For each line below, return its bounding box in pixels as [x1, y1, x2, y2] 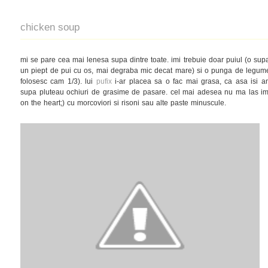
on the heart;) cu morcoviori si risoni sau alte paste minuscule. [20, 99, 226, 106]
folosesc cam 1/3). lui [20, 77, 93, 85]
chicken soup [20, 21, 80, 33]
